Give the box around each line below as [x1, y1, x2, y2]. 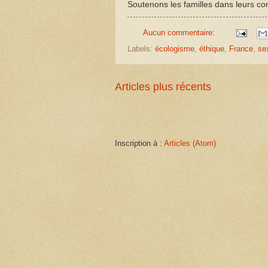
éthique [199, 44, 224, 53]
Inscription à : [115, 138, 164, 148]
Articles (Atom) [164, 138, 216, 148]
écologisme [155, 44, 194, 53]
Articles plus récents [115, 80, 211, 93]
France [229, 44, 253, 53]
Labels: [127, 44, 155, 53]
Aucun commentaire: [142, 28, 217, 37]
